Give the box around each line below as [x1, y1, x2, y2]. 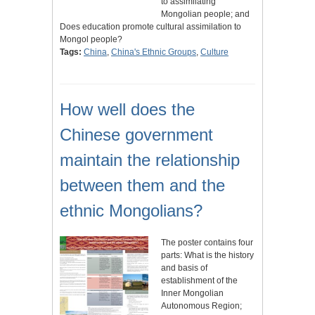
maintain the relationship [60, 150, 240, 169]
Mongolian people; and [161, 8, 250, 19]
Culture [200, 46, 229, 57]
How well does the [60, 99, 195, 119]
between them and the [60, 175, 225, 195]
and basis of [161, 262, 207, 273]
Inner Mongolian [161, 288, 224, 298]
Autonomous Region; [161, 300, 242, 311]
